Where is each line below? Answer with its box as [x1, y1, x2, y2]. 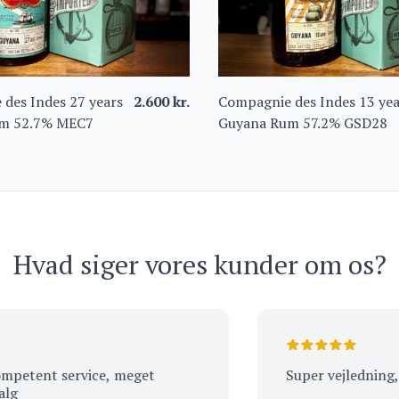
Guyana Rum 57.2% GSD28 [218, 112, 388, 133]
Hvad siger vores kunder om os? [12, 246, 387, 282]
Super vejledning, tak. [248, 364, 389, 385]
